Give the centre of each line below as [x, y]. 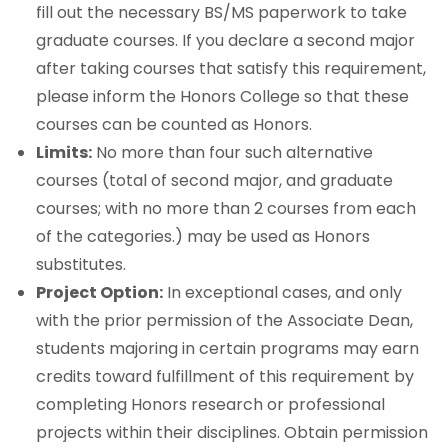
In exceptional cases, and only [282, 293]
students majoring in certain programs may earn [227, 349]
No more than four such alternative [232, 153]
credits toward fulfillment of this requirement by [225, 377]
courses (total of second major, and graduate [214, 181]
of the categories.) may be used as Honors [203, 237]
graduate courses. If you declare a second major [225, 41]
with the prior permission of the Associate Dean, [224, 321]
